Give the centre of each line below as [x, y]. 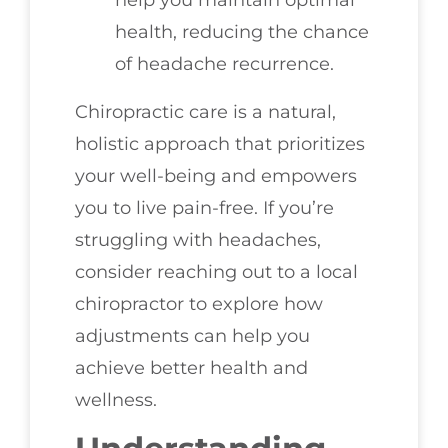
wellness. [116, 399]
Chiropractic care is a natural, [205, 111]
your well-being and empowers [216, 175]
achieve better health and [191, 367]
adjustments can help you [192, 335]
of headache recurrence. [224, 63]
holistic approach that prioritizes [220, 143]
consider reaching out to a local [216, 271]
